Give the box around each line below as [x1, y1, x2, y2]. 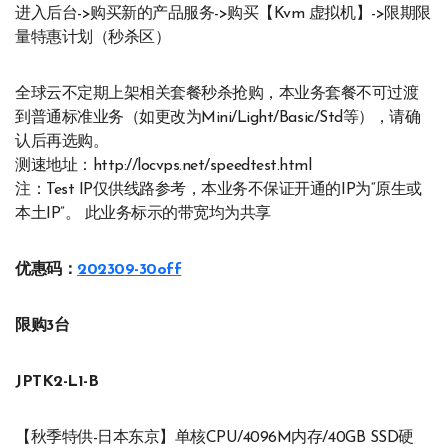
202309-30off [77, 262, 182, 279]
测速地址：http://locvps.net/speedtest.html [15, 158, 312, 175]
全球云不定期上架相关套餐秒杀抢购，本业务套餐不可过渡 [15, 86, 419, 103]
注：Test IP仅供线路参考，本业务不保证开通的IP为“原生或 [15, 182, 422, 199]
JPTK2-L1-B [15, 374, 99, 391]
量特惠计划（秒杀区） [15, 30, 171, 47]
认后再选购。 [15, 134, 109, 151]
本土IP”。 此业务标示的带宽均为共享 [15, 206, 271, 223]
